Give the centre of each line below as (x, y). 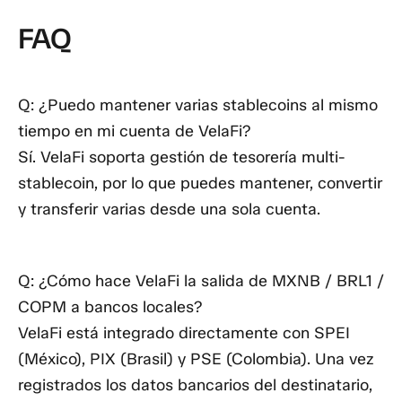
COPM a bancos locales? (110, 306)
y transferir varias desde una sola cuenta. (169, 210)
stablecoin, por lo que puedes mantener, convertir (200, 184)
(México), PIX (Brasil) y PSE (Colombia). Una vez (196, 358)
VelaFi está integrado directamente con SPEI (184, 332)
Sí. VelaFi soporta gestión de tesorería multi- (181, 157)
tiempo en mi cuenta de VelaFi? (135, 131)
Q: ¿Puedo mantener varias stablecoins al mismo (198, 105)
